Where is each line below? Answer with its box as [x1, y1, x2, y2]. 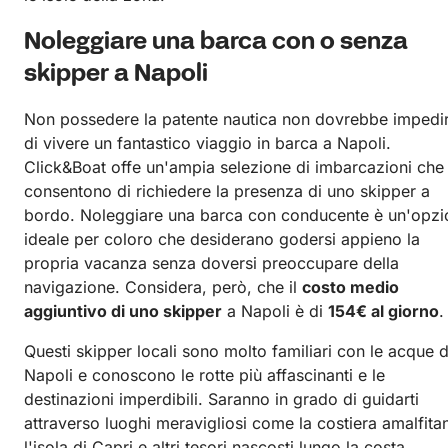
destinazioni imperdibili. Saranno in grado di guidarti [24, 388, 419, 409]
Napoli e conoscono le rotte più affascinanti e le [24, 364, 385, 385]
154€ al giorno [328, 300, 439, 321]
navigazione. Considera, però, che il [24, 276, 302, 297]
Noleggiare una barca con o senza [24, 26, 408, 58]
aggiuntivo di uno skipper [24, 300, 222, 321]
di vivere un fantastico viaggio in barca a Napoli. [24, 132, 391, 153]
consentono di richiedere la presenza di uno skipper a [24, 180, 430, 201]
